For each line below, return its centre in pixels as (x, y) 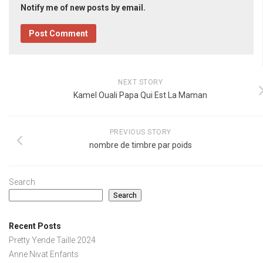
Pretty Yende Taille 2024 (52, 240)
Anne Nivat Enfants (44, 254)
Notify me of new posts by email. (83, 7)
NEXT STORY (140, 82)
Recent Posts (35, 226)
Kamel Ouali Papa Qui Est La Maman (140, 95)
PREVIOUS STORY (140, 132)
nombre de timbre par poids (140, 145)
